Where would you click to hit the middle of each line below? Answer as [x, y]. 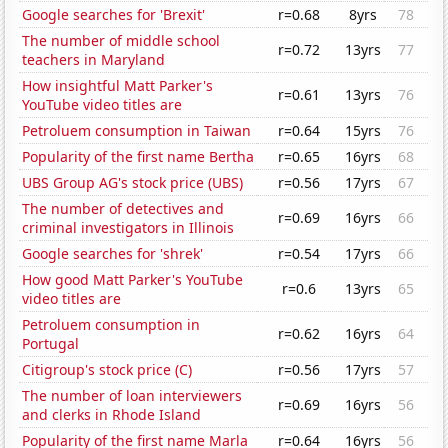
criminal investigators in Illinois [128, 228]
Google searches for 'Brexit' [114, 15]
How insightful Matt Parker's [118, 86]
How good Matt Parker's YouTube [133, 280]
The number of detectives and [123, 209]
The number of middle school [121, 41]
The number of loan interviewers [132, 396]
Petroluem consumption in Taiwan [137, 131]
